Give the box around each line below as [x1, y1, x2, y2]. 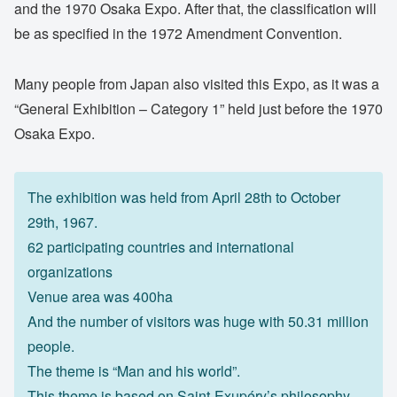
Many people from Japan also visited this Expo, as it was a [14, 73, 379, 94]
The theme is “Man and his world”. [27, 360, 240, 381]
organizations [27, 261, 113, 282]
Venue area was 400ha [27, 285, 173, 307]
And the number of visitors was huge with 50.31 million [27, 310, 369, 331]
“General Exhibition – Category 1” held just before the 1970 [14, 97, 383, 119]
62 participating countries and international [27, 236, 294, 257]
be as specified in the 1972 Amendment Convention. [14, 23, 342, 44]
